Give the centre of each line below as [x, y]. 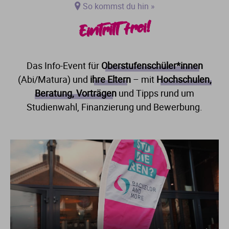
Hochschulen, [184, 79]
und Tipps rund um [155, 93]
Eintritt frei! [114, 29]
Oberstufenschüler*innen [152, 65]
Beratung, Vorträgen [76, 93]
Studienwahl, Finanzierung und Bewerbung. [114, 107]
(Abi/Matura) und [54, 79]
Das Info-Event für [64, 65]
